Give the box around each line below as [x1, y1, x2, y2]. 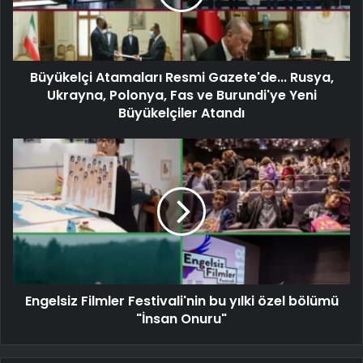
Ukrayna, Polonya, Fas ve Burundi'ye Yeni [46, 85, 317, 105]
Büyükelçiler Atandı [118, 103, 245, 122]
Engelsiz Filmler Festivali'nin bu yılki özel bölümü [24, 291, 339, 310]
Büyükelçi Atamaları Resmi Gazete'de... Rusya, [29, 67, 334, 87]
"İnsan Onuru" [136, 309, 227, 328]
